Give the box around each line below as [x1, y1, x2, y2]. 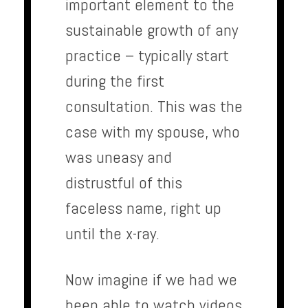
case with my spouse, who [65, 121, 240, 143]
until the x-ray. [65, 223, 159, 245]
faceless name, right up [65, 197, 221, 219]
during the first [65, 70, 164, 92]
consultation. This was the [65, 96, 243, 118]
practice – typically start [65, 45, 229, 67]
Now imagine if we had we [65, 269, 237, 291]
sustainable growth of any [65, 19, 238, 41]
